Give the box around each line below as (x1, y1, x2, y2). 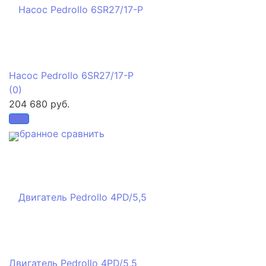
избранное (9, 127, 58, 140)
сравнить (61, 127, 104, 140)
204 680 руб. (9, 97, 69, 110)
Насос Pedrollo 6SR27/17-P (9, 69, 134, 81)
